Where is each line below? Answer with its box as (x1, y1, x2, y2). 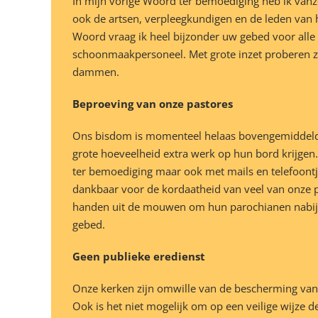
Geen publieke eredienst (72, 249, 205, 264)
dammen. (72, 65, 119, 79)
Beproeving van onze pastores (72, 97, 233, 111)
